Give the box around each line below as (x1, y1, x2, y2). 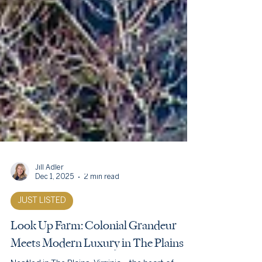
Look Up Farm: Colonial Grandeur (11, 242, 177, 256)
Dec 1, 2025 (35, 196, 74, 204)
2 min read (84, 196, 119, 204)
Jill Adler (35, 188, 64, 194)
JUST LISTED (18, 220, 66, 228)
